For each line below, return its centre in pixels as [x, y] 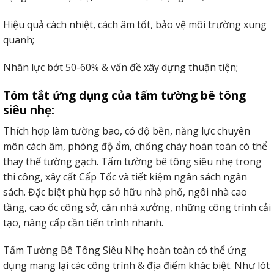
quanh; [19, 39]
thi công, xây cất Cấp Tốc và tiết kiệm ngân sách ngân [125, 176]
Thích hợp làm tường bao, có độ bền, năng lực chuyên [127, 131]
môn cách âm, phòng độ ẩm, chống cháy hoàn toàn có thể [135, 146]
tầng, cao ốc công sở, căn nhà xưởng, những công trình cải [137, 207]
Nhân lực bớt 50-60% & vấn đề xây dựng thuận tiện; [120, 68]
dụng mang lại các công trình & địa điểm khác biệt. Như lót [136, 266]
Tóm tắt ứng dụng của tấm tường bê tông [124, 96]
